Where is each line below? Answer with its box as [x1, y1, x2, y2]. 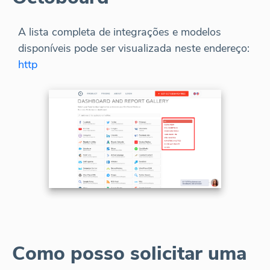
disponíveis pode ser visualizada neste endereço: [18, 41, 250, 55]
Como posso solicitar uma [12, 240, 246, 266]
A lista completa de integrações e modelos [18, 25, 221, 39]
